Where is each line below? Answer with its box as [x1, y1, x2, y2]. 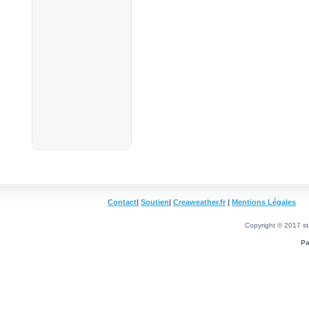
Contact [108, 198, 137, 206]
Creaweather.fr [173, 198, 226, 206]
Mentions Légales [232, 198, 296, 206]
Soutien [141, 198, 169, 206]
